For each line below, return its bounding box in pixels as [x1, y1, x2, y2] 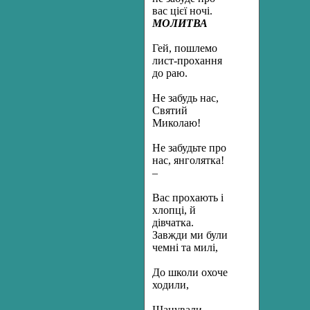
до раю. [152, 67, 188, 79]
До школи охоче [152, 266, 228, 278]
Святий [152, 104, 188, 116]
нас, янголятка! [152, 154, 224, 166]
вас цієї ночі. [152, 5, 212, 17]
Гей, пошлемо [152, 42, 217, 54]
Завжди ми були [152, 229, 228, 241]
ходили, [152, 279, 189, 291]
